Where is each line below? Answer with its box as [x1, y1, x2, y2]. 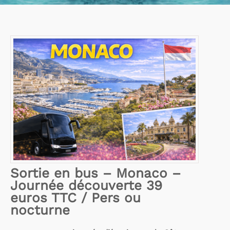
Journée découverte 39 [10, 177, 162, 193]
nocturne [10, 202, 70, 218]
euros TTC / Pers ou [10, 189, 141, 205]
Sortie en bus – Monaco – [10, 165, 181, 181]
